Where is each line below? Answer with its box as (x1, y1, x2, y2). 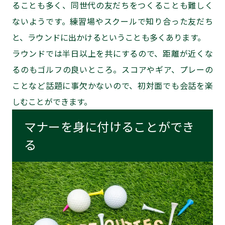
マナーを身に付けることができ (24, 117, 195, 135)
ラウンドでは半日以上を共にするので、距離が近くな (12, 47, 213, 59)
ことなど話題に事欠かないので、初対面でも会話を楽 (12, 79, 213, 91)
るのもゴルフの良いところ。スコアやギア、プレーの (12, 63, 213, 75)
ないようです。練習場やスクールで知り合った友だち (12, 15, 213, 27)
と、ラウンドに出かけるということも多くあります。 (12, 31, 205, 43)
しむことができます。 (12, 95, 92, 107)
